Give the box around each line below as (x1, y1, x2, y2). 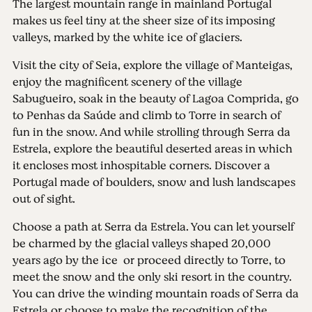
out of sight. (12, 191, 75, 208)
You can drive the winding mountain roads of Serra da (12, 286, 299, 302)
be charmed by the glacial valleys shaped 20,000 (12, 235, 271, 252)
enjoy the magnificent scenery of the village (12, 74, 242, 91)
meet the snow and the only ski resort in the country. (12, 269, 292, 286)
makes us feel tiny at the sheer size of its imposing (12, 13, 275, 29)
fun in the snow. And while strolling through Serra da (12, 124, 290, 141)
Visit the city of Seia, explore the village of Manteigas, (12, 57, 292, 74)
